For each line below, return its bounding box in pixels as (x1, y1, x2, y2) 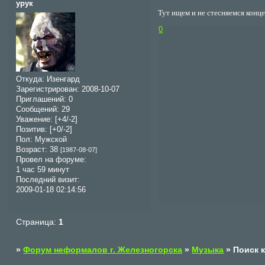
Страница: (16, 217, 59, 227)
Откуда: (16, 75, 45, 83)
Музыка (192, 244, 224, 254)
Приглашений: (16, 95, 67, 104)
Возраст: (16, 145, 48, 154)
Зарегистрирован (16, 85, 77, 93)
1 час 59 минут (16, 165, 70, 174)
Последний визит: (16, 175, 80, 184)
